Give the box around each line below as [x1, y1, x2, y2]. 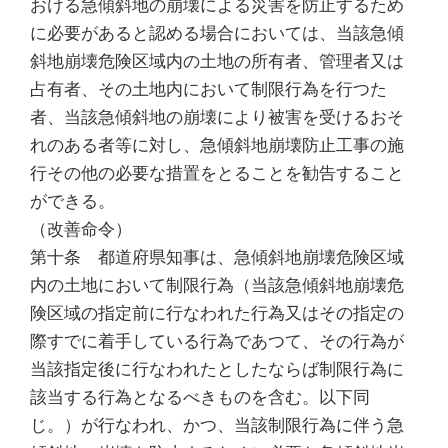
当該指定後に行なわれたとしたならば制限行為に [30, 358, 404, 379]
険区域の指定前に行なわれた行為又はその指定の [30, 302, 404, 323]
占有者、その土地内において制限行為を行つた [30, 78, 387, 99]
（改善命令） [30, 218, 132, 239]
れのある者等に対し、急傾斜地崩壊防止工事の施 [30, 134, 404, 155]
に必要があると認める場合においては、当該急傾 [30, 22, 404, 43]
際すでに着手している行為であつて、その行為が [30, 330, 404, 351]
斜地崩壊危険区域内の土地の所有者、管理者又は [30, 50, 404, 71]
